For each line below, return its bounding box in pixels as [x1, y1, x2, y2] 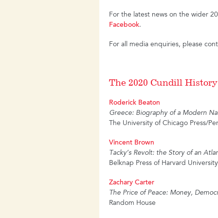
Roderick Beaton [109, 100, 161, 107]
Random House [109, 200, 156, 207]
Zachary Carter [109, 180, 155, 187]
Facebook [109, 22, 140, 29]
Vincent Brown [109, 140, 155, 147]
